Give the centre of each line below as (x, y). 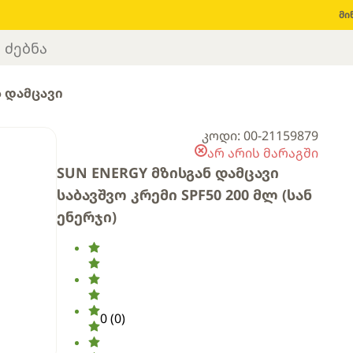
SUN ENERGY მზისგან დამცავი (168, 173)
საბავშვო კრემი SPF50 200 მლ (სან (184, 195)
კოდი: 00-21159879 (260, 136)
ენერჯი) (87, 217)
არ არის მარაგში (263, 153)
